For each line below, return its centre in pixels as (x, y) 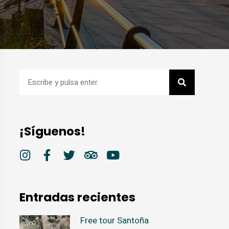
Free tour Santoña (115, 221)
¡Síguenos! (52, 132)
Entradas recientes (77, 198)
